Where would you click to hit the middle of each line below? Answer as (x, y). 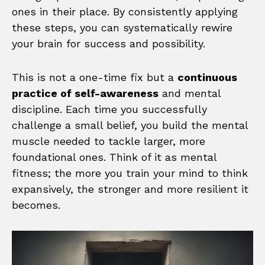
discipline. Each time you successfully (109, 109)
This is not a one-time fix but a (95, 77)
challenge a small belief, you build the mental (130, 125)
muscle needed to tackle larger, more (109, 141)
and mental (190, 93)
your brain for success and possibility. (109, 43)
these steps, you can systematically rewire (122, 27)
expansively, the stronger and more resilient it (130, 189)
